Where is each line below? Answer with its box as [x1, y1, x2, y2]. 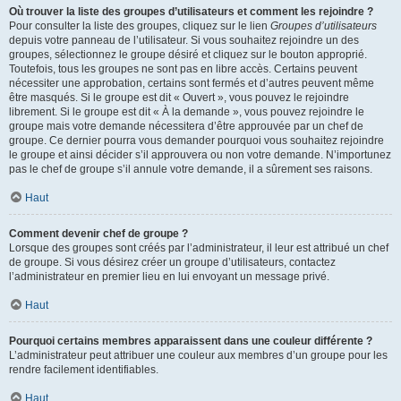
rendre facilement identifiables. [9, 363, 158, 376]
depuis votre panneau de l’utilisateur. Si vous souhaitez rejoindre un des [9, 33, 359, 47]
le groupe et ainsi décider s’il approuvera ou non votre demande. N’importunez [9, 148, 391, 161]
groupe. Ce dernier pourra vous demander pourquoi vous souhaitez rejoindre [9, 133, 384, 147]
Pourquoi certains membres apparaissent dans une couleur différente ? [9, 334, 372, 347]
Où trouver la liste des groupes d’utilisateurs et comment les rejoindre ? [9, 4, 373, 18]
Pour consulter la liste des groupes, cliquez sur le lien [9, 19, 270, 32]
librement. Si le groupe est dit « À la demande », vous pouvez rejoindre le [9, 105, 364, 118]
